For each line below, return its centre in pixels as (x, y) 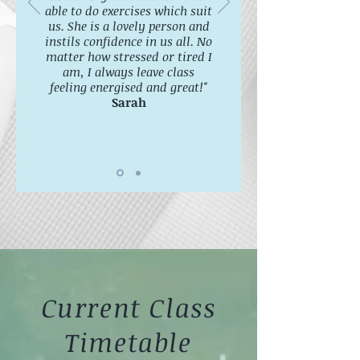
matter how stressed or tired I (129, 56)
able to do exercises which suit (129, 10)
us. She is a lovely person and (129, 26)
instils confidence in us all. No (129, 41)
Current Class (129, 307)
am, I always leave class (129, 72)
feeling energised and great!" (129, 87)
